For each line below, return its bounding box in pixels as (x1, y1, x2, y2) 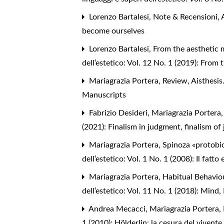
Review (162, 77, 190, 85)
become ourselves (82, 27, 145, 35)
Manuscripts (82, 91, 126, 99)
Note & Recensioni (153, 13, 220, 21)
